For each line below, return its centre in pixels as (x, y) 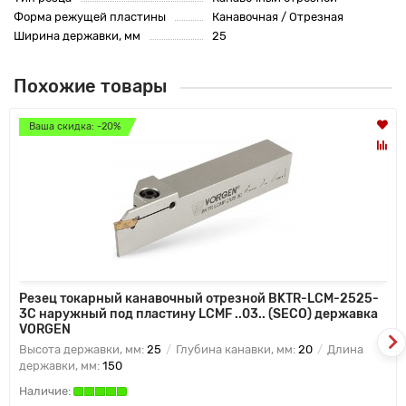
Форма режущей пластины (90, 17)
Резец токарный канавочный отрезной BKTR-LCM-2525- (199, 299)
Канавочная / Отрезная (278, 17)
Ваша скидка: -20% (75, 127)
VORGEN (45, 330)
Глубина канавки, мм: (236, 350)
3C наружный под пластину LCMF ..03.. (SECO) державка (198, 314)
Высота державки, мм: (83, 350)
